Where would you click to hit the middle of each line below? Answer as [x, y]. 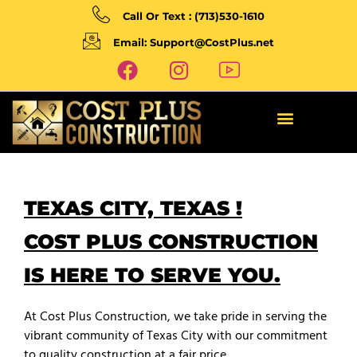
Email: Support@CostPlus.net [194, 42]
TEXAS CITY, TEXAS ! [133, 208]
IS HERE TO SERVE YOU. [152, 275]
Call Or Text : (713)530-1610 [194, 16]
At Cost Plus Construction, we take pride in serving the [175, 317]
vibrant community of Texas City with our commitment [176, 336]
